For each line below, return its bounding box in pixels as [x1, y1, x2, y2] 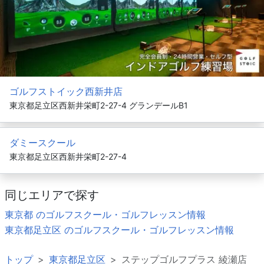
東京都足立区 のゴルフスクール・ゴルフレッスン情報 [5, 224, 234, 236]
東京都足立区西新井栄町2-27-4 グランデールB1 [9, 100, 188, 110]
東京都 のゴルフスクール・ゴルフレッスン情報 [5, 209, 206, 220]
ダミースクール [9, 137, 75, 148]
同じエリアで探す [5, 188, 99, 202]
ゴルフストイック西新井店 [9, 85, 123, 97]
